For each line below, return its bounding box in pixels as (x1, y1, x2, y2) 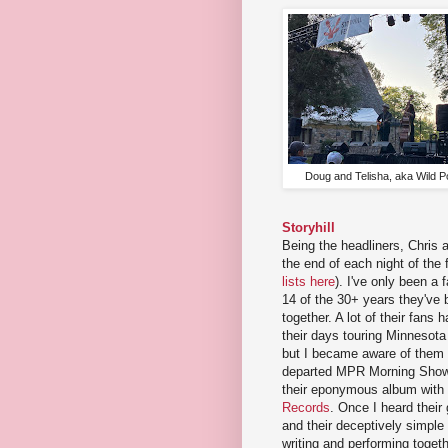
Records (282, 399, 330, 415)
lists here (282, 273, 335, 289)
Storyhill (282, 219, 335, 235)
